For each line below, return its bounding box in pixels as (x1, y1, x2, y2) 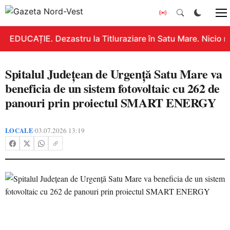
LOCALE (5, 126, 33, 135)
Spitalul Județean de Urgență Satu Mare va (5, 65, 222, 83)
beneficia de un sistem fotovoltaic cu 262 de (5, 79, 220, 97)
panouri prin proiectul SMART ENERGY (5, 93, 216, 111)
